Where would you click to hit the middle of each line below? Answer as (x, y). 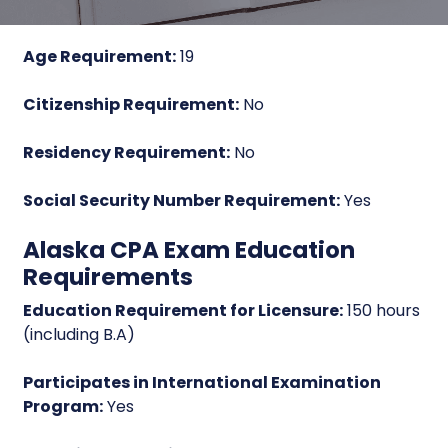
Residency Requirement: (127, 152)
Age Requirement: (100, 56)
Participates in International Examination (202, 382)
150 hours (382, 310)
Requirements (108, 277)
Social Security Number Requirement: (182, 200)
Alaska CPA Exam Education (189, 250)
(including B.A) (79, 334)
